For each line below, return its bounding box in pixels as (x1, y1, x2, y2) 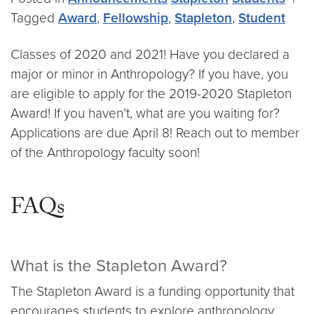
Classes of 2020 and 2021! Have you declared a (11, 46, 289, 62)
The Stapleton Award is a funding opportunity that (11, 283, 294, 299)
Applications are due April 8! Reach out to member (11, 125, 299, 141)
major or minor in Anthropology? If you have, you (11, 66, 288, 82)
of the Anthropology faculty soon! (11, 144, 200, 161)
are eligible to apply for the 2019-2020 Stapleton (11, 86, 292, 102)
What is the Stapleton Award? (11, 256, 227, 276)
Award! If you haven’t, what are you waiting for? (11, 105, 280, 121)
